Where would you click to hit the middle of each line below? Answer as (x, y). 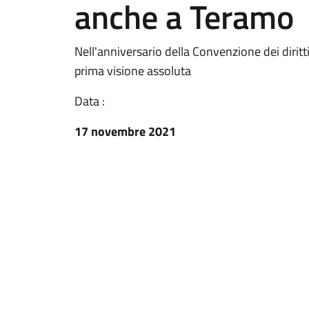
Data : (90, 101)
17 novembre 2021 (125, 131)
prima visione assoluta (133, 71)
